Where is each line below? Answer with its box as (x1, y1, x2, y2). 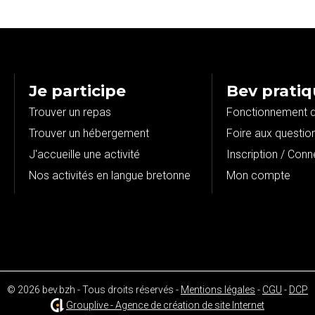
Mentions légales (181, 283, 255, 295)
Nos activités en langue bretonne (28, 169, 191, 182)
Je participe (28, 82, 126, 101)
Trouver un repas (28, 105, 111, 119)
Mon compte (226, 169, 290, 182)
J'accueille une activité (28, 148, 140, 161)
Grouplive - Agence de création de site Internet (66, 299, 264, 311)
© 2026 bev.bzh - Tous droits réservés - (7, 283, 181, 295)
